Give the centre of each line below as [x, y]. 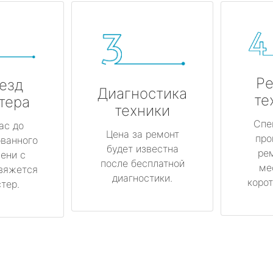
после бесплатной [142, 164]
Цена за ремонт [142, 134]
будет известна [142, 149]
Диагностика [142, 94]
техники [142, 111]
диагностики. [142, 178]
